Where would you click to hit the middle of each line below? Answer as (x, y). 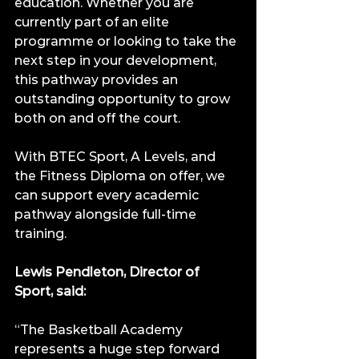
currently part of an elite (93, 22)
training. (40, 234)
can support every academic (108, 195)
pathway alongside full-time (107, 214)
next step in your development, (117, 61)
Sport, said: (50, 291)
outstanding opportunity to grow (124, 99)
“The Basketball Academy (100, 330)
